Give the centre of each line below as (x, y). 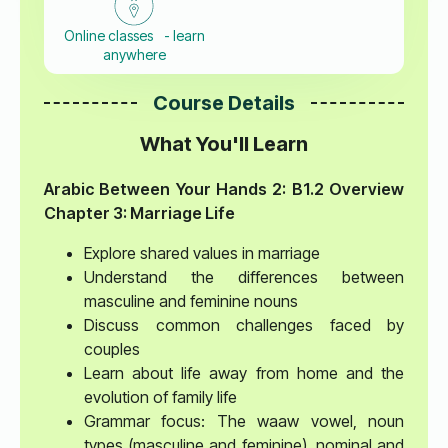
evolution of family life (160, 397)
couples (112, 349)
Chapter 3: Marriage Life (139, 213)
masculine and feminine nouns (191, 301)
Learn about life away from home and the (244, 373)
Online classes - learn (134, 36)
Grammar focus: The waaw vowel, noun (244, 421)
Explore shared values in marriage (202, 253)
